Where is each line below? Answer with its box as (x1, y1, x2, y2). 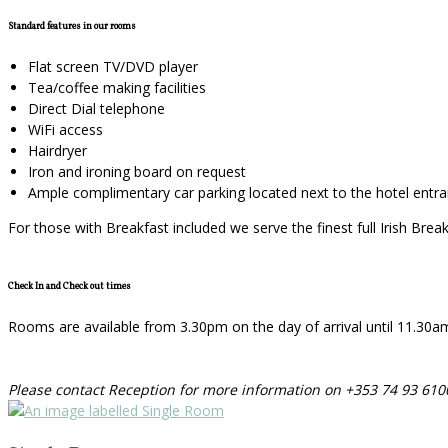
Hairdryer (28, 140, 87, 160)
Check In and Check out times (8, 280, 131, 294)
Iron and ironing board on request (28, 161, 246, 181)
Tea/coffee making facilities (28, 77, 206, 97)
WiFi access (28, 119, 103, 139)
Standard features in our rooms (8, 19, 136, 33)
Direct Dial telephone (28, 98, 165, 118)
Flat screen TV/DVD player (28, 56, 198, 76)
